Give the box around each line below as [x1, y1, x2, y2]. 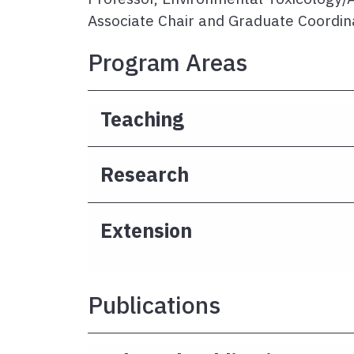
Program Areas [88, 47, 247, 77]
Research [100, 161, 189, 188]
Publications [88, 288, 220, 320]
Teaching [100, 105, 184, 132]
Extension [100, 217, 192, 244]
